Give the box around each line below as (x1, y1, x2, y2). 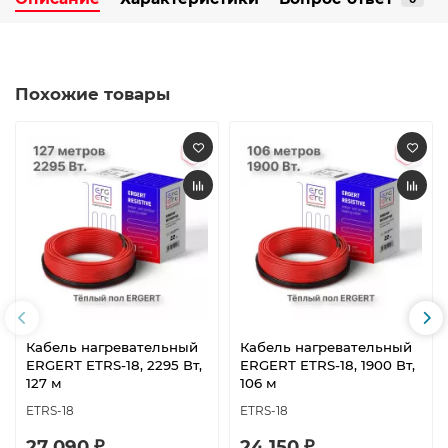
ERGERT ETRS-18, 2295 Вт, (26, 356, 202, 373)
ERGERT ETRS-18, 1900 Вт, (240, 356, 415, 373)
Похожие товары (15, 84, 170, 105)
